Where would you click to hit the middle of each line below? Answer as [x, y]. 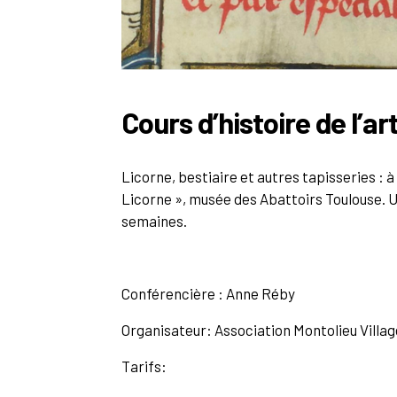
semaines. [154, 220]
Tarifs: [144, 366]
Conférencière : [174, 293]
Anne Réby [261, 293]
